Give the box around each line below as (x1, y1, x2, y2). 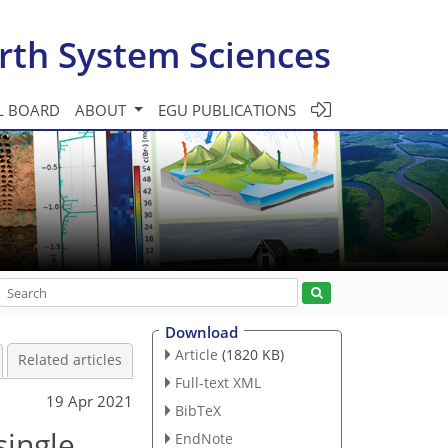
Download (165, 322, 238, 342)
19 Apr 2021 (46, 390, 133, 411)
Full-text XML (174, 372, 261, 392)
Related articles (18, 351, 122, 369)
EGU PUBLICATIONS (158, 99, 296, 120)
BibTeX (174, 400, 221, 420)
